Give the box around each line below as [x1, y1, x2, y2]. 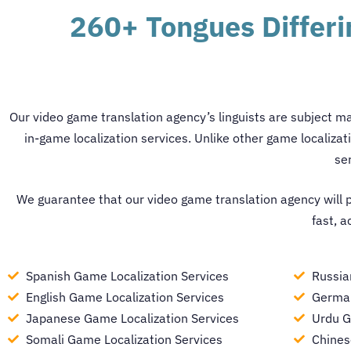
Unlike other [194, 129, 266, 146]
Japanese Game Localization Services [25, 309, 239, 326]
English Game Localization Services [25, 288, 224, 305]
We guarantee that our [16, 190, 147, 207]
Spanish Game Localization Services [25, 267, 229, 284]
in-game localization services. [24, 129, 194, 146]
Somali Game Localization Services [25, 331, 223, 347]
